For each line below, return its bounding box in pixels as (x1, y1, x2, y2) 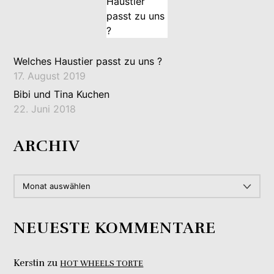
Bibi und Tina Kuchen (13, 87, 110, 100)
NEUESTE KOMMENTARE (13, 217, 217, 238)
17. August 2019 (13, 69, 86, 82)
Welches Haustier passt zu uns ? (13, 54, 163, 67)
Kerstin (13, 257, 45, 268)
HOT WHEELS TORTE (60, 258, 144, 268)
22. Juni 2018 (13, 102, 76, 115)
